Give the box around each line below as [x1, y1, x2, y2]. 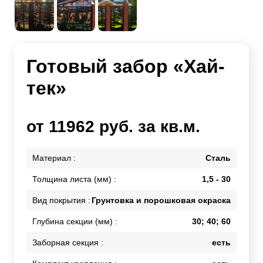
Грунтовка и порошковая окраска [92, 195, 231, 205]
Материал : [32, 153, 76, 163]
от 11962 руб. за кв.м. [26, 117, 200, 136]
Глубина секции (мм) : [32, 216, 117, 226]
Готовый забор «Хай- [26, 55, 225, 77]
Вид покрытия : [32, 195, 90, 205]
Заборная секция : [32, 237, 103, 247]
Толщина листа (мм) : [32, 174, 116, 184]
